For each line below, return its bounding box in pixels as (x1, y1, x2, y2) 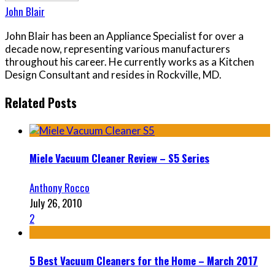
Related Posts (5, 93, 77, 112)
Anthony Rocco (29, 179, 90, 195)
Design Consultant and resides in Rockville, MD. (5, 68, 222, 81)
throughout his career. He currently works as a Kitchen (5, 55, 254, 68)
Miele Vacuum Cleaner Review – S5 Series (29, 150, 209, 166)
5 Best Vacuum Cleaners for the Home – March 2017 (29, 252, 258, 268)
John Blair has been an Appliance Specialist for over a (5, 29, 244, 42)
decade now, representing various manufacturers (5, 42, 230, 55)
